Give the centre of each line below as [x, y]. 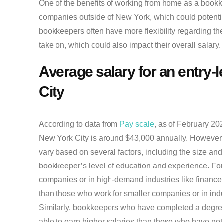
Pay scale [137, 124]
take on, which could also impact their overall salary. [130, 45]
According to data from [79, 124]
